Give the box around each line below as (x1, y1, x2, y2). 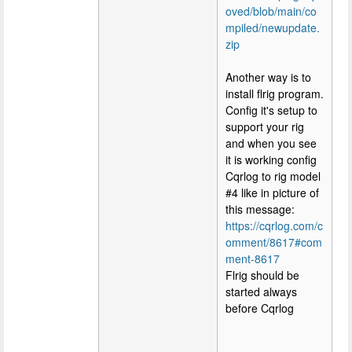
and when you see (225, 134, 317, 151)
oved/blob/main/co (225, 2, 317, 19)
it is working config (225, 151, 317, 167)
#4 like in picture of (225, 184, 319, 200)
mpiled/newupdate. (225, 19, 320, 35)
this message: (225, 200, 295, 217)
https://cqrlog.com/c (225, 217, 323, 233)
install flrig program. (225, 85, 324, 101)
